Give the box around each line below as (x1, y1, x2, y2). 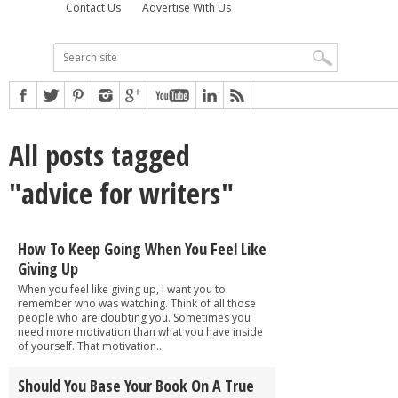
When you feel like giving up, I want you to (18, 281, 226, 297)
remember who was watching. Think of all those (18, 295, 256, 311)
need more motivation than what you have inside (18, 323, 263, 339)
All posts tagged (9, 135, 190, 174)
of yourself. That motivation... (18, 338, 164, 354)
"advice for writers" (9, 173, 234, 212)
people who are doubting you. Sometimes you (18, 309, 251, 325)
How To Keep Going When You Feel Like (18, 237, 267, 259)
